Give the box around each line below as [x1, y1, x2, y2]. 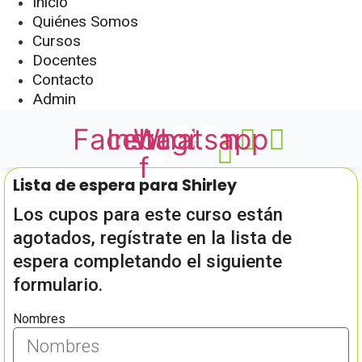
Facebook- [72, 121, 217, 156]
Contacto [32, 69, 94, 89]
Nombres [13, 311, 65, 327]
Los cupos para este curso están [13, 204, 283, 225]
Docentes [32, 50, 97, 69]
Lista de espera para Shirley [13, 175, 237, 196]
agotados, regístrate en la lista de [13, 227, 292, 248]
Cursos [32, 31, 81, 50]
